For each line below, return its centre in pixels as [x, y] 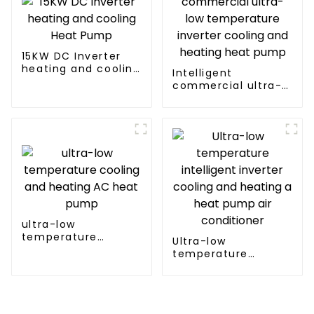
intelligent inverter [227, 267]
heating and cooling [81, 69]
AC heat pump [64, 262]
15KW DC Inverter [71, 56]
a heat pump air [220, 292]
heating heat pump [230, 124]
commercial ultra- [227, 86]
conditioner [206, 305]
